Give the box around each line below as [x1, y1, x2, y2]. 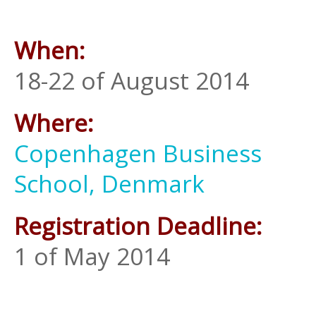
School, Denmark [14, 167, 205, 200]
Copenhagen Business [14, 137, 262, 170]
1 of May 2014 [14, 239, 170, 272]
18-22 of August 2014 [14, 64, 249, 97]
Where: [14, 107, 93, 140]
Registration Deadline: [14, 209, 262, 242]
